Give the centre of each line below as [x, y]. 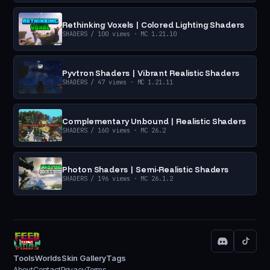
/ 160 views [108, 130]
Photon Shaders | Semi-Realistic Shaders [146, 169]
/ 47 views [107, 82]
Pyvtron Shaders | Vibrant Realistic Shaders [151, 73]
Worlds [48, 258]
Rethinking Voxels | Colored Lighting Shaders [153, 24]
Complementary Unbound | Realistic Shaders [154, 121]
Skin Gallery [84, 258]
